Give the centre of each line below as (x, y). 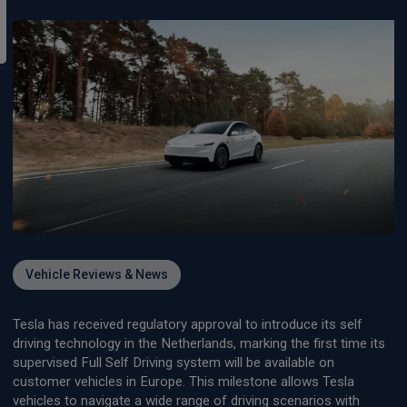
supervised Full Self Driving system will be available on (174, 362)
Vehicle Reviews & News (97, 274)
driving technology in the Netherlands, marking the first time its (199, 343)
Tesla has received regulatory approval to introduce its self (188, 324)
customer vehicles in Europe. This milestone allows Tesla (184, 381)
